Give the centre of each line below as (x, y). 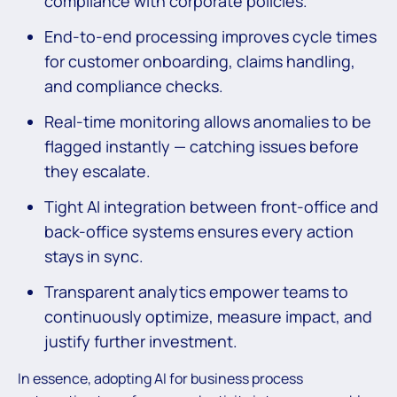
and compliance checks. (134, 86)
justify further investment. (141, 341)
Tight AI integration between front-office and (211, 206)
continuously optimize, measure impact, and (208, 316)
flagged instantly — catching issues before (202, 146)
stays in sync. (94, 256)
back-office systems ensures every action (199, 231)
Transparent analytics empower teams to (196, 291)
